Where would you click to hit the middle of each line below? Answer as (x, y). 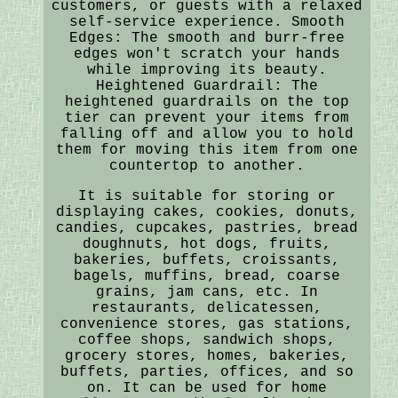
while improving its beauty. (207, 70)
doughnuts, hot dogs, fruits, (207, 244)
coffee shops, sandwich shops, (207, 340)
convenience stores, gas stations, (207, 324)
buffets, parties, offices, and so (207, 372)
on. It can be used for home (207, 388)
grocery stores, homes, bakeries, (207, 356)
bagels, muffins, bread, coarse (207, 276)
